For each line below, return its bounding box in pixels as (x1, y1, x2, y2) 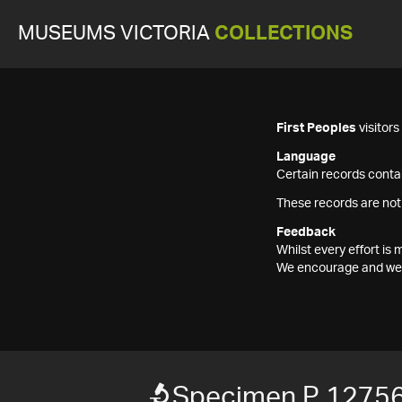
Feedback (276, 226, 336, 239)
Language (276, 151, 336, 163)
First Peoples (276, 122, 356, 135)
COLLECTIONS (214, 24, 353, 43)
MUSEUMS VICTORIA (18, 24, 214, 43)
